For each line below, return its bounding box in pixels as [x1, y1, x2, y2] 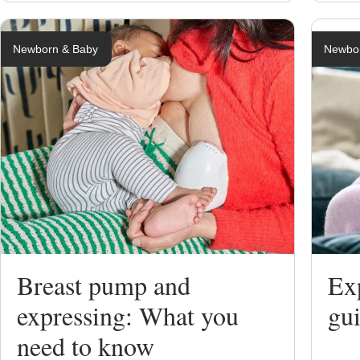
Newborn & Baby [13, 42, 98, 55]
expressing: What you [17, 297, 239, 333]
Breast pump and [17, 267, 190, 302]
